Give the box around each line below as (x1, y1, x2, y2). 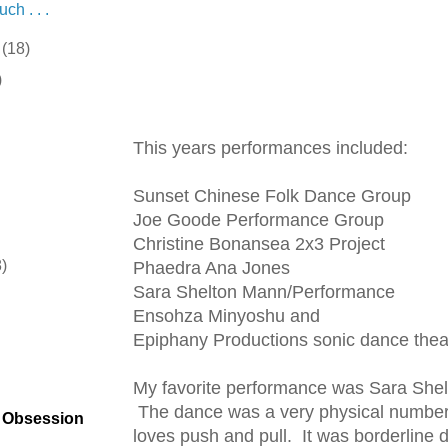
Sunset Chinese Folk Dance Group (133, 186, 411, 207)
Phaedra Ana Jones (133, 258, 290, 279)
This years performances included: (133, 138, 408, 159)
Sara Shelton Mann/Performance (133, 282, 395, 303)
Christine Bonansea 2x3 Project (133, 234, 385, 255)
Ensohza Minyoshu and (133, 306, 320, 327)
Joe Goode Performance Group (133, 210, 384, 231)
